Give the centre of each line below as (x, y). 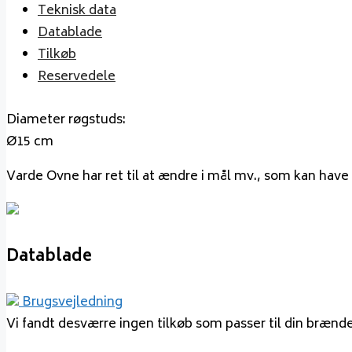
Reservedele (77, 77)
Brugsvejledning (72, 303)
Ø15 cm (30, 142)
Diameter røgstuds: (66, 120)
